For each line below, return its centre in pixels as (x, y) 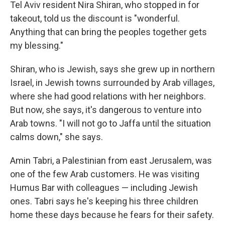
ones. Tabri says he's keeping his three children (104, 201)
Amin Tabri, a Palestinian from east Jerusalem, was (111, 160)
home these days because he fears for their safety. (112, 214)
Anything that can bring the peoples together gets (108, 32)
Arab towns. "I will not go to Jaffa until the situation (110, 123)
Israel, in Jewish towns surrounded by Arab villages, (112, 82)
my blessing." (37, 45)
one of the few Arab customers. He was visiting (105, 174)
